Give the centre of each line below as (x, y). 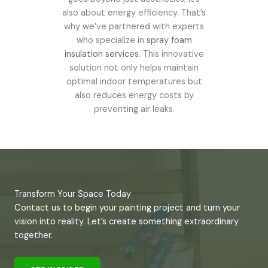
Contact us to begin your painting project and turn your (127, 208)
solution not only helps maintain (134, 68)
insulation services (101, 54)
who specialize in (111, 40)
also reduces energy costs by (134, 95)
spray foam (169, 40)
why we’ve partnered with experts (134, 27)
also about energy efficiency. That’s (134, 13)
